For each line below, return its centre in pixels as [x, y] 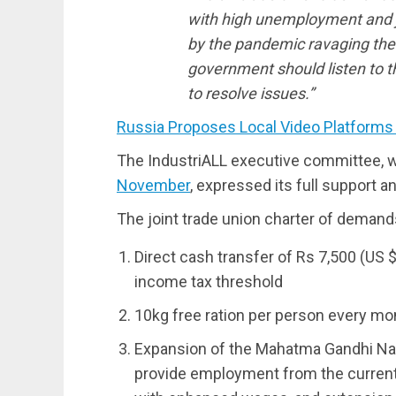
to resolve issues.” [251, 93]
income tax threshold [209, 281]
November [153, 185]
